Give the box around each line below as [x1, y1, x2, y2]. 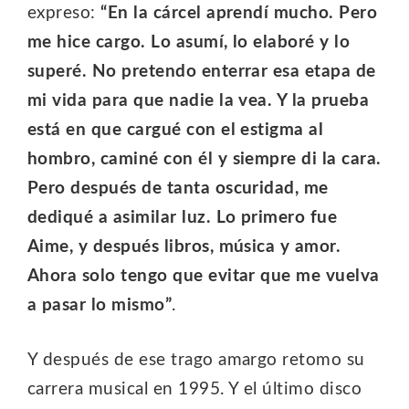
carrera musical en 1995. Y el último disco [27, 381, 362, 399]
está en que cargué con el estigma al [27, 121, 324, 140]
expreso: [27, 5, 101, 23]
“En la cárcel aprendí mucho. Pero [100, 5, 378, 23]
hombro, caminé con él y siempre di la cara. [27, 151, 382, 169]
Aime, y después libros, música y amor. [27, 238, 341, 257]
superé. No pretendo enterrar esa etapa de [27, 63, 376, 81]
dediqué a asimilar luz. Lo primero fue [27, 209, 338, 227]
